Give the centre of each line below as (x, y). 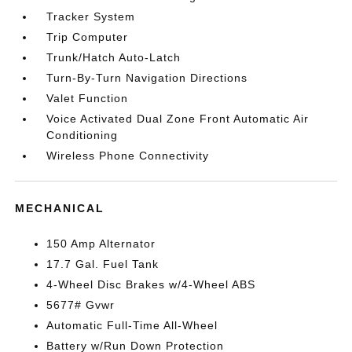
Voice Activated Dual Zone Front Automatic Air (178, 119)
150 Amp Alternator (101, 244)
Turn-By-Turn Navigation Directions (147, 78)
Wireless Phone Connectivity (128, 156)
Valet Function (88, 98)
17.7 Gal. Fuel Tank (103, 264)
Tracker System (91, 16)
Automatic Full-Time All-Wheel (132, 325)
